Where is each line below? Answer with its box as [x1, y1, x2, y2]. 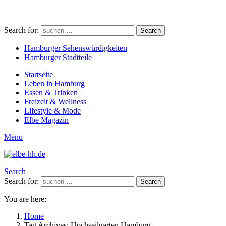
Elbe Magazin [24, 116, 69, 124]
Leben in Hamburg [24, 79, 85, 88]
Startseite [24, 70, 53, 79]
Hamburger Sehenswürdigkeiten [24, 44, 127, 52]
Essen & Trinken [24, 88, 78, 97]
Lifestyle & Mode [24, 106, 81, 115]
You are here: [4, 195, 46, 203]
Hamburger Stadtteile [24, 53, 92, 62]
